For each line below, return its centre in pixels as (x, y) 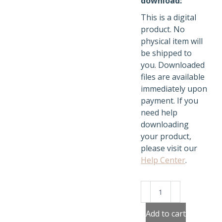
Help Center (163, 160)
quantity (156, 210)
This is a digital (168, 17)
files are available (173, 77)
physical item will (172, 41)
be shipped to (166, 53)
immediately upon (174, 89)
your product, (166, 136)
